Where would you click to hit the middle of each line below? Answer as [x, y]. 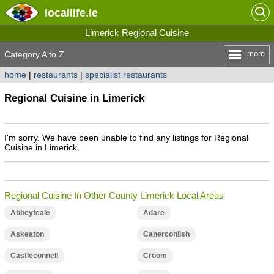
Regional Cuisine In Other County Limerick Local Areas [114, 195]
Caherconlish [166, 234]
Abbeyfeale [30, 213]
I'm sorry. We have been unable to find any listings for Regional [126, 138]
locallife [65, 13]
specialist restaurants [126, 75]
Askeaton [27, 234]
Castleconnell [34, 256]
